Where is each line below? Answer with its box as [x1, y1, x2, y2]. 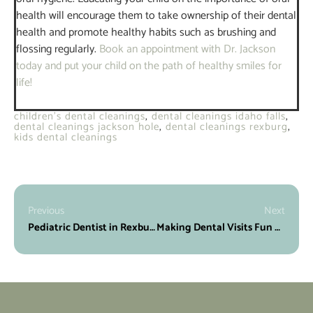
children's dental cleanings [14, 107, 145, 125]
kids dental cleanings [14, 128, 117, 146]
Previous [28, 201, 64, 219]
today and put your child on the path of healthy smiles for [16, 56, 282, 75]
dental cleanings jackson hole [14, 117, 159, 136]
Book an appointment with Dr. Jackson [99, 39, 275, 59]
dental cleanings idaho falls [152, 107, 286, 125]
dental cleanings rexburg [166, 117, 288, 136]
